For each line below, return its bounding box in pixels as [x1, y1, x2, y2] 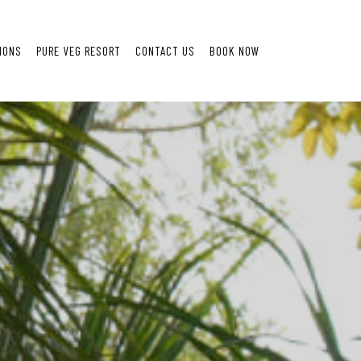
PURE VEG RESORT [36, 44, 121, 58]
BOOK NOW [210, 44, 259, 58]
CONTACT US [135, 44, 195, 58]
